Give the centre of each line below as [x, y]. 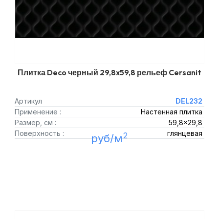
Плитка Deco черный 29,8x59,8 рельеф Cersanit [109, 72]
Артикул [28, 101]
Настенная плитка [171, 112]
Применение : [38, 112]
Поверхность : [39, 133]
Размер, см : [35, 122]
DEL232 [189, 101]
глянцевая [185, 133]
